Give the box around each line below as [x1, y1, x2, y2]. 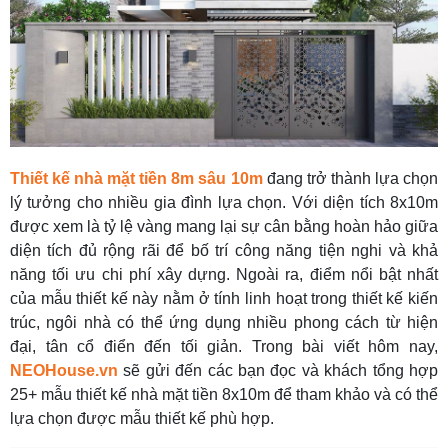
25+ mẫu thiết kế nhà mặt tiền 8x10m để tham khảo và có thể [10, 386, 438, 404]
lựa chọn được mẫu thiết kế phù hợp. [10, 410, 274, 428]
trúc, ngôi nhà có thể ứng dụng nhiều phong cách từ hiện [10, 314, 438, 332]
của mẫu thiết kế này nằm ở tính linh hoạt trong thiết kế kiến [10, 290, 438, 308]
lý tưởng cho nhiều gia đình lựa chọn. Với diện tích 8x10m [10, 194, 438, 212]
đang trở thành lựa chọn [262, 170, 439, 188]
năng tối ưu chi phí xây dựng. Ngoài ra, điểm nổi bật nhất [10, 266, 438, 284]
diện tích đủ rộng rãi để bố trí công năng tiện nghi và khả [10, 242, 438, 260]
